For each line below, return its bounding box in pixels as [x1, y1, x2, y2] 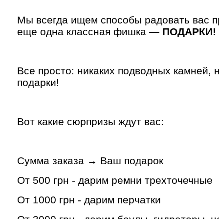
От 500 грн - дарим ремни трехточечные [17, 175, 213, 186]
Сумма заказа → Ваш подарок [17, 155, 163, 167]
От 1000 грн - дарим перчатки [17, 194, 161, 206]
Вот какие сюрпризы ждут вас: [17, 116, 164, 128]
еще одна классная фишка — [17, 26, 159, 38]
